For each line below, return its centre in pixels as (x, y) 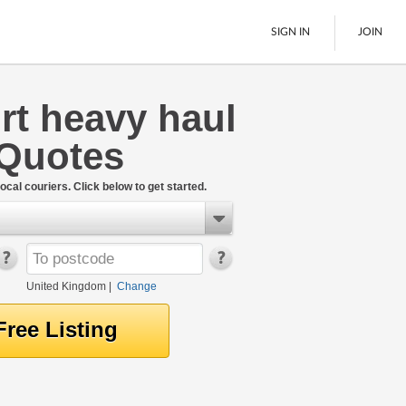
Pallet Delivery (86, 121)
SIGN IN (291, 31)
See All (63, 175)
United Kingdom (66, 286)
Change (136, 286)
